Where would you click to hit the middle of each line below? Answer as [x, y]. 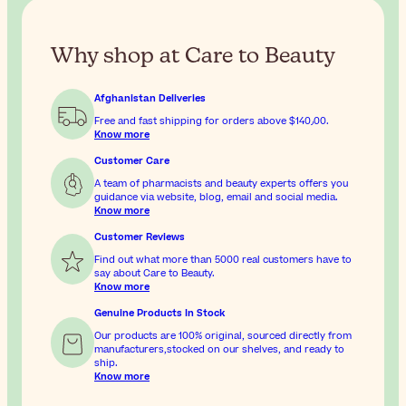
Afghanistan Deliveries [150, 99]
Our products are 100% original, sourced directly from [223, 336]
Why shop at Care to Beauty [193, 57]
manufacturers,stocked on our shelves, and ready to [219, 350]
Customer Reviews [140, 237]
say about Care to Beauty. [155, 274]
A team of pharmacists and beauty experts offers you [221, 184]
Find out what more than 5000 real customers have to [223, 260]
